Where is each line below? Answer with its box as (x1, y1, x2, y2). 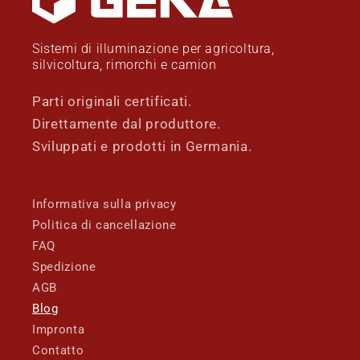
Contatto (32, 343, 84, 358)
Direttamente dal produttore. (32, 117, 221, 133)
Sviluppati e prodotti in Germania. (32, 139, 252, 155)
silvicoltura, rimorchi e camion (32, 57, 217, 73)
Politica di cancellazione (32, 218, 177, 233)
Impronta (32, 322, 85, 337)
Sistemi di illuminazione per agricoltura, (32, 41, 275, 57)
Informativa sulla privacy (32, 197, 177, 212)
